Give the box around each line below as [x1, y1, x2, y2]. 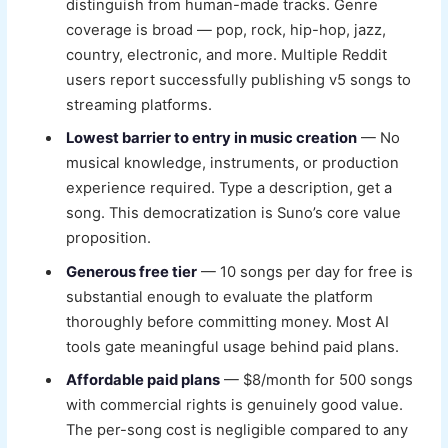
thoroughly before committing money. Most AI [66, 312, 390, 331]
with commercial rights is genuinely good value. [66, 395, 404, 414]
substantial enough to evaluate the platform [66, 287, 374, 306]
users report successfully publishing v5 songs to [66, 71, 412, 90]
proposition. [66, 229, 152, 248]
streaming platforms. [66, 96, 213, 115]
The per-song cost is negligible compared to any [66, 420, 409, 439]
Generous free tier [66, 262, 198, 281]
